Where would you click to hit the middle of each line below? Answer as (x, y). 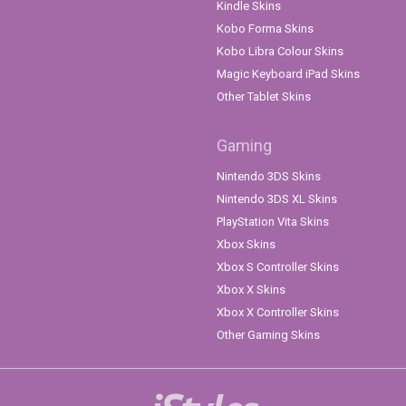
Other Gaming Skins (268, 335)
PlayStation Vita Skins (273, 222)
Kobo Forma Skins (265, 29)
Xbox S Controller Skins (278, 267)
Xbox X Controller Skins (278, 313)
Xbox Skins (246, 245)
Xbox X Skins (251, 290)
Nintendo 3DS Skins (269, 177)
